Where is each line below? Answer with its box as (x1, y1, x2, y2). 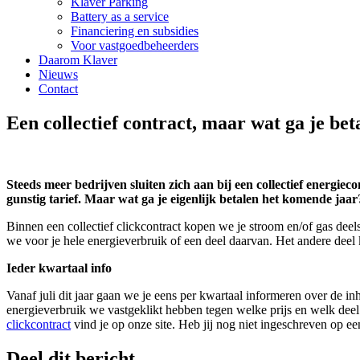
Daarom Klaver (39, 53, 117, 67)
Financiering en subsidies (71, 24, 198, 38)
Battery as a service (71, 10, 169, 23)
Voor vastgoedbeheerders (71, 39, 198, 52)
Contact (39, 82, 78, 96)
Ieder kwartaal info (6, 260, 112, 275)
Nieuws (39, 67, 78, 81)
